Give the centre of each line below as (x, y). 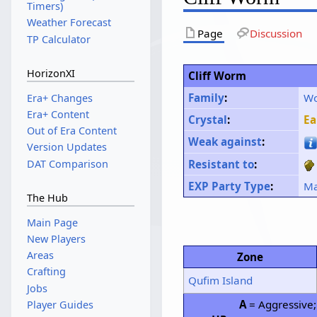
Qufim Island (221, 280)
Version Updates (67, 147)
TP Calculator (58, 39)
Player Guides (60, 304)
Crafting (46, 272)
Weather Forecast (69, 23)
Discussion (276, 33)
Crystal (208, 120)
